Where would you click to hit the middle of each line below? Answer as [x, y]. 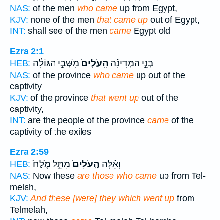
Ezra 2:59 [29, 151]
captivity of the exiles [51, 131]
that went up [115, 97]
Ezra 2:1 [27, 51]
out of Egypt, [174, 20]
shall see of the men [68, 31]
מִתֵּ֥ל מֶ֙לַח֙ [52, 164]
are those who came [117, 176]
